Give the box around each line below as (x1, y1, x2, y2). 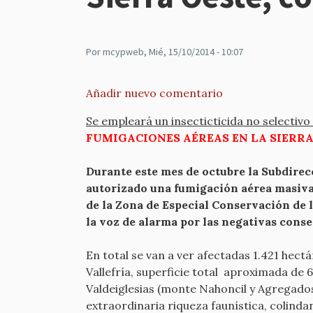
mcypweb (103, 45, 144, 58)
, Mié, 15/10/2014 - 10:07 (144, 45, 243, 58)
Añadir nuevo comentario (86, 86, 223, 100)
